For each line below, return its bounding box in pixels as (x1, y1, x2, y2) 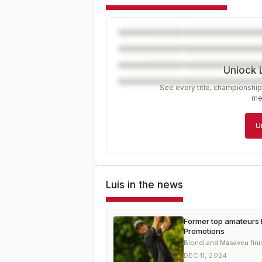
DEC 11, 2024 (184, 251, 227, 260)
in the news (125, 179, 183, 191)
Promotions (184, 226, 225, 236)
